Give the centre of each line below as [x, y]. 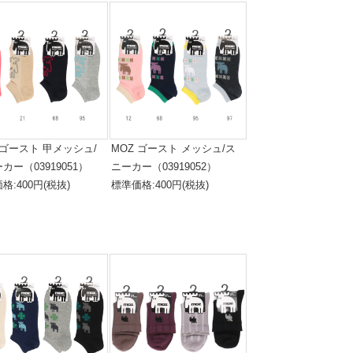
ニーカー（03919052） [163, 167]
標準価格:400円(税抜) [160, 185]
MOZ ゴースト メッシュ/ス [173, 149]
